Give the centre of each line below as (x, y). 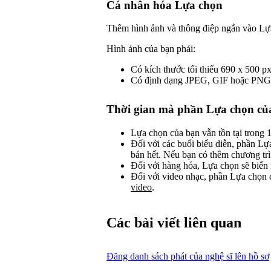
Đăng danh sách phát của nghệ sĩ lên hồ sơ (188, 256)
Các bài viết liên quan (174, 222)
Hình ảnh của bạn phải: (151, 49)
